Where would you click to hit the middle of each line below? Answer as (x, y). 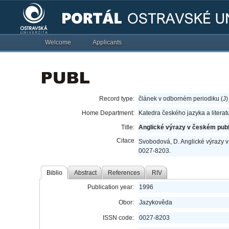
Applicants (107, 42)
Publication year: (111, 187)
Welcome (58, 42)
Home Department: (108, 113)
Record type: (117, 99)
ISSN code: (119, 218)
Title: (128, 127)
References (124, 173)
